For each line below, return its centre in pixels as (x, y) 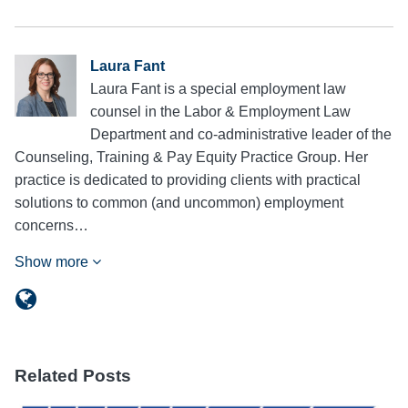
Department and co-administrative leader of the (241, 135)
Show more (53, 262)
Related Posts (73, 376)
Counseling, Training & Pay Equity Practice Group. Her (191, 158)
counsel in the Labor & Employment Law (220, 112)
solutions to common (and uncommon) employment (179, 203)
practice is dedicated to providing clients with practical (188, 180)
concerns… (51, 226)
